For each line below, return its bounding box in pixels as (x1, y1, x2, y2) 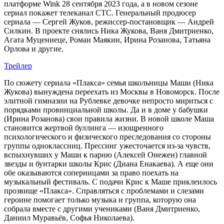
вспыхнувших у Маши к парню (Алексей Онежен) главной (4, 150, 207, 159)
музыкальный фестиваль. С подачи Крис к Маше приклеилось (4, 177, 217, 186)
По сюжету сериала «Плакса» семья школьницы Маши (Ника (4, 78, 213, 87)
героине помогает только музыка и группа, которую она (4, 195, 196, 204)
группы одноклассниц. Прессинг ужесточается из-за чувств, (4, 141, 210, 150)
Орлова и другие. (4, 44, 63, 53)
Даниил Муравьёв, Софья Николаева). (4, 213, 134, 222)
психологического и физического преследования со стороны (4, 132, 211, 141)
